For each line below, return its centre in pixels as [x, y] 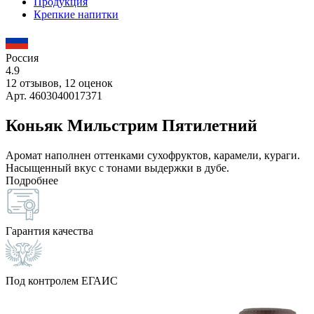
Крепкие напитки [76, 14]
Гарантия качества [49, 231]
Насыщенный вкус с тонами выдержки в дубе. [117, 168]
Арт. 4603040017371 [54, 96]
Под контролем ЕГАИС [62, 280]
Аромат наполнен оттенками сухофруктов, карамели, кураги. [153, 155]
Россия [22, 58]
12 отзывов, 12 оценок [59, 83]
